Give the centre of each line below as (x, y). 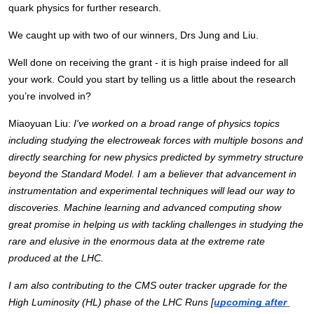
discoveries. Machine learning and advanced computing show (145, 208)
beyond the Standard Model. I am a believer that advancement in (153, 174)
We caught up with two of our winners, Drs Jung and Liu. (134, 35)
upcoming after (251, 302)
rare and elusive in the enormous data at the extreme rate (137, 241)
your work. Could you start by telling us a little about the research (152, 80)
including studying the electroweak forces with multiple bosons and (156, 141)
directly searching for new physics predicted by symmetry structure (156, 157)
